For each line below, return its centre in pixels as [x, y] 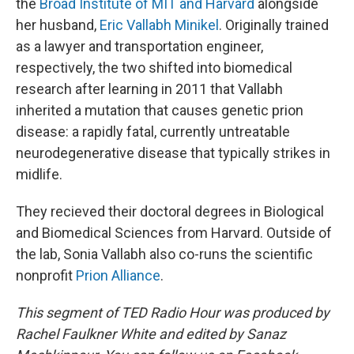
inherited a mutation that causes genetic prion [160, 110]
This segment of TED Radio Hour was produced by [173, 313]
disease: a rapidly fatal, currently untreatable [153, 132]
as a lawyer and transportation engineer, [139, 46]
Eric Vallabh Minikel [159, 25]
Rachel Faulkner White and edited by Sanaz [151, 334]
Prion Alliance [118, 275]
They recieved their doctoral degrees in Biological [170, 211]
